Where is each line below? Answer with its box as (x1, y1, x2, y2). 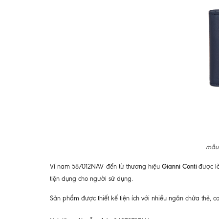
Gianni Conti (162, 162, 198, 171)
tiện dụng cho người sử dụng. (50, 175, 133, 183)
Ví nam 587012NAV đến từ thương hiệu (50, 163, 162, 171)
